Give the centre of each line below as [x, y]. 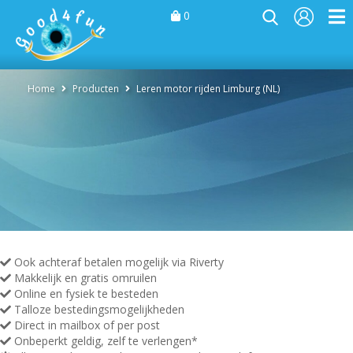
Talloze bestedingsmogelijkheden [98, 309]
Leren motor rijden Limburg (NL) [208, 89]
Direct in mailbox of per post [85, 325]
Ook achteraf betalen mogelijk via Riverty [117, 262]
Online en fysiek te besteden [85, 294]
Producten [96, 89]
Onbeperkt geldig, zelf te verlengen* [104, 341]
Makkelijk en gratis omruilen [84, 278]
